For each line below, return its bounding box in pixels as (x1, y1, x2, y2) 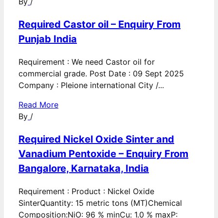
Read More (18, 100, 58, 110)
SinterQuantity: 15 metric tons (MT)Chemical (18, 198, 182, 208)
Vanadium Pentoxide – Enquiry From (18, 148, 188, 160)
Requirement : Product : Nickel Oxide (18, 186, 154, 197)
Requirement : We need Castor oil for (18, 57, 155, 67)
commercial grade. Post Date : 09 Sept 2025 (18, 69, 186, 79)
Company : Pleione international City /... (18, 80, 164, 91)
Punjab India (18, 33, 77, 45)
